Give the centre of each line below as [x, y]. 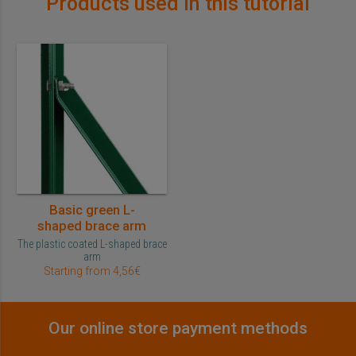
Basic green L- [92, 210]
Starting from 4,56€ [92, 271]
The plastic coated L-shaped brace [92, 244]
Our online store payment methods [178, 328]
